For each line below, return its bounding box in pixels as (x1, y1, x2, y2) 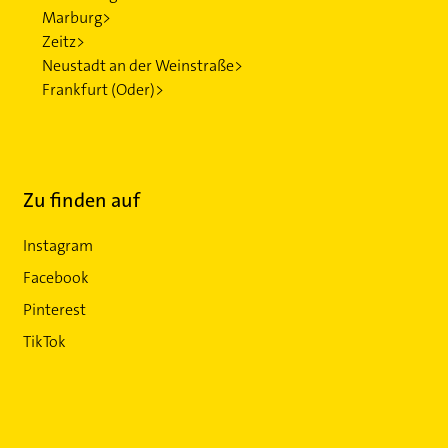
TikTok (23, 331, 67, 352)
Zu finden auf (23, 187, 141, 213)
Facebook (23, 267, 90, 288)
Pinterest (23, 299, 87, 320)
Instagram (23, 235, 94, 256)
